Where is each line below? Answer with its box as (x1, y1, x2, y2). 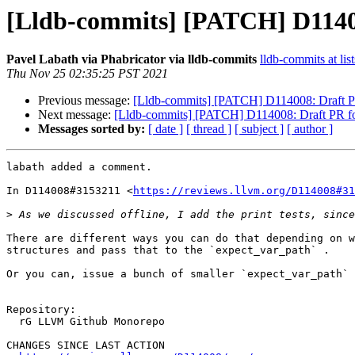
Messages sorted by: (38, 122, 145, 136)
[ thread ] (186, 122, 231, 136)
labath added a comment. (6, 161, 152, 174)
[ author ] (287, 122, 333, 136)
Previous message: (38, 94, 133, 108)
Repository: (6, 303, 76, 316)
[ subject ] (235, 122, 284, 136)
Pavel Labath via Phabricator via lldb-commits (6, 52, 257, 67)
